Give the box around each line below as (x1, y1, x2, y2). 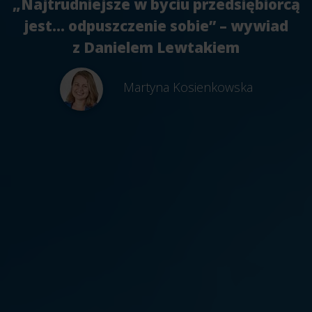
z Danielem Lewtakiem (72, 37, 240, 57)
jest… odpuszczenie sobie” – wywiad (24, 15, 288, 36)
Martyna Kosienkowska (123, 78, 253, 95)
